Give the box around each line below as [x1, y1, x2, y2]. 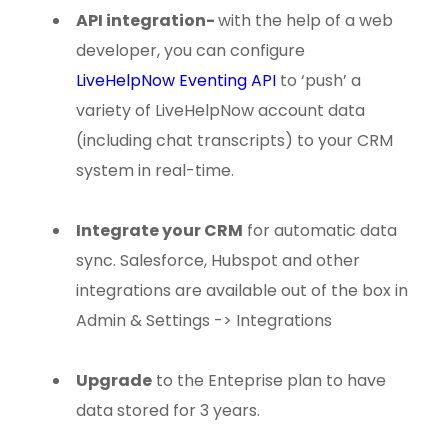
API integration [76, 8, 207, 32]
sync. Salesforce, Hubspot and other [76, 248, 361, 272]
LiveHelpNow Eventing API [76, 68, 277, 92]
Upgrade [76, 368, 153, 392]
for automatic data [243, 218, 398, 242]
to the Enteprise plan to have [152, 368, 387, 392]
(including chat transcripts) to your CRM [76, 128, 394, 152]
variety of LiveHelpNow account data [76, 98, 366, 122]
